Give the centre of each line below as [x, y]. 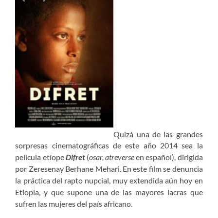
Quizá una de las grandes [158, 134]
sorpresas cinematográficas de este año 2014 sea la [109, 145]
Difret [76, 157]
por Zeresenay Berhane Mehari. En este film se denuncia [109, 169]
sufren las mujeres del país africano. [74, 204]
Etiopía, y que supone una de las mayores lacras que [109, 192]
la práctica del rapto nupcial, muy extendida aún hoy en [109, 181]
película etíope [40, 157]
